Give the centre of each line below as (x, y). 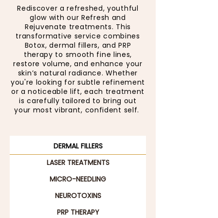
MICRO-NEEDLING (78, 179)
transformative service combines (78, 36)
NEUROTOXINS (78, 196)
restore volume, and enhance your (78, 64)
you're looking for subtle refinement (78, 82)
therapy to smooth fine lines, (78, 54)
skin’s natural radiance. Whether (78, 73)
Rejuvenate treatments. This (78, 27)
